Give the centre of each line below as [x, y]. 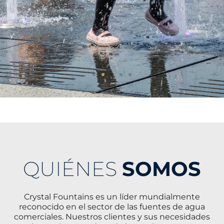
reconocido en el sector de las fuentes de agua [112, 206]
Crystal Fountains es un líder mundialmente [112, 196]
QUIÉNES [72, 168]
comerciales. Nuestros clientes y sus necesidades [112, 216]
